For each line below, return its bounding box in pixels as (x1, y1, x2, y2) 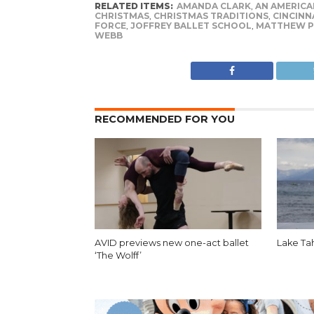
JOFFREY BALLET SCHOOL (130, 20, 252, 31)
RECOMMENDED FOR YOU (94, 112, 235, 125)
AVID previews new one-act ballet (94, 237, 249, 248)
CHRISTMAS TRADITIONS (153, 10, 268, 21)
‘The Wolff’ (94, 250, 142, 261)
